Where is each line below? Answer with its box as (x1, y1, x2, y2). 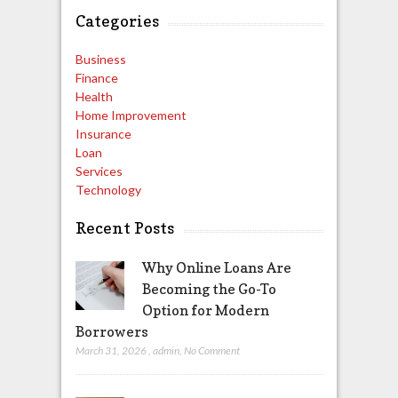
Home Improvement (75, 107, 187, 123)
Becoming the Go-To (141, 280, 276, 298)
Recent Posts (75, 219, 174, 238)
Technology (75, 182, 141, 198)
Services (75, 163, 123, 179)
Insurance (75, 126, 131, 142)
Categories (75, 12, 159, 31)
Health (75, 89, 113, 105)
